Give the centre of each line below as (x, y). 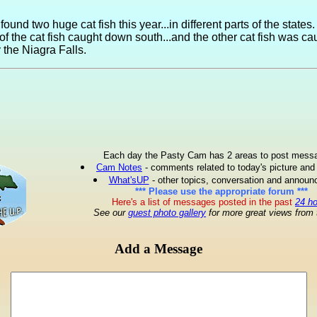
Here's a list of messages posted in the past (202, 202)
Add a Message (158, 248)
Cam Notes (119, 167)
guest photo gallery (167, 213)
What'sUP (129, 180)
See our (111, 213)
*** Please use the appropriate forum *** (221, 191)
